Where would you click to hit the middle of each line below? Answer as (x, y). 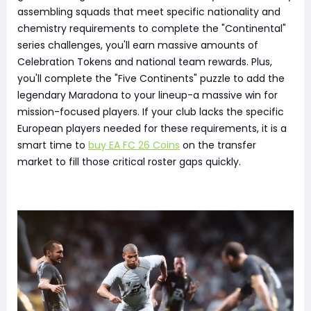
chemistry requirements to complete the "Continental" (152, 28)
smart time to (53, 145)
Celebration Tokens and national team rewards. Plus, (145, 61)
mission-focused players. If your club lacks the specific (151, 111)
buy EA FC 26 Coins (134, 145)
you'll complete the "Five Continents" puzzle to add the (151, 78)
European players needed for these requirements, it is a (152, 128)
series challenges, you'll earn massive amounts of (138, 45)
